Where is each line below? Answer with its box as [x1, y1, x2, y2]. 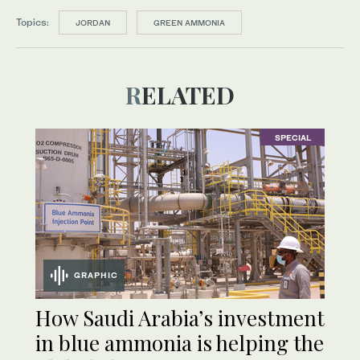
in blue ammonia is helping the [35, 329, 324, 358]
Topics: [16, 16, 49, 29]
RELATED [141, 79, 235, 112]
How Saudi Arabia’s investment [35, 304, 325, 333]
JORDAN [76, 18, 110, 28]
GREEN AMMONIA [153, 18, 225, 28]
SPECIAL [274, 132, 311, 142]
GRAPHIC [74, 269, 119, 280]
